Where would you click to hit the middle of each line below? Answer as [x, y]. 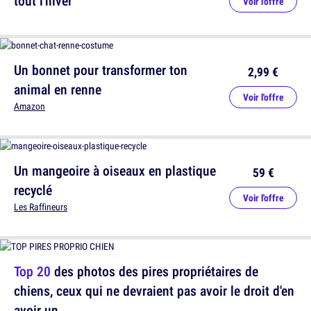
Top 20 [32, 271]
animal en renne [58, 90]
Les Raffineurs [41, 207]
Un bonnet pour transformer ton [101, 70]
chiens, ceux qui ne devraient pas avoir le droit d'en [154, 291]
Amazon [30, 107]
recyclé [33, 190]
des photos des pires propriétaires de [154, 271]
